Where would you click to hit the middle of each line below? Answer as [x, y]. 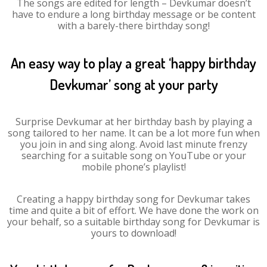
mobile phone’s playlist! [133, 167]
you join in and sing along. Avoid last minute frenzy [133, 144]
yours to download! [133, 233]
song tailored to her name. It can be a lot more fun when [133, 133]
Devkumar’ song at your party [133, 84]
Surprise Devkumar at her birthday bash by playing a [133, 122]
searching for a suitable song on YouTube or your [133, 156]
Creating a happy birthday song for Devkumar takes [133, 199]
